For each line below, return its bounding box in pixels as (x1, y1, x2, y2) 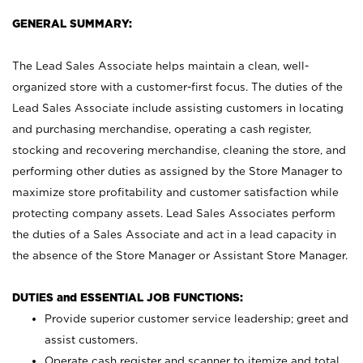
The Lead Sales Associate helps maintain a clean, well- (12, 60, 309, 71)
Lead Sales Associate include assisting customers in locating (12, 102, 344, 113)
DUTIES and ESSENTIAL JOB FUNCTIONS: (12, 292, 246, 303)
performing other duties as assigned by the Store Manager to (12, 165, 343, 177)
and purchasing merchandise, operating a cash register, (12, 123, 311, 135)
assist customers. (45, 334, 138, 345)
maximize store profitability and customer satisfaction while (12, 186, 339, 198)
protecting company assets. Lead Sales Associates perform (12, 207, 335, 219)
